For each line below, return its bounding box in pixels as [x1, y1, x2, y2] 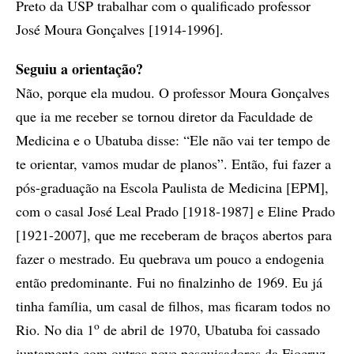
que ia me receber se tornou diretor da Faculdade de [16, 107, 313, 126]
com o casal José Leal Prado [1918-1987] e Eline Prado [16, 201, 335, 221]
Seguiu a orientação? [16, 58, 143, 80]
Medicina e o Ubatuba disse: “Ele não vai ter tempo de [16, 130, 330, 150]
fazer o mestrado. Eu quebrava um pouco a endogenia [16, 249, 324, 269]
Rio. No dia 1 [16, 320, 94, 340]
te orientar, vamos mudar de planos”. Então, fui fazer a [16, 154, 331, 174]
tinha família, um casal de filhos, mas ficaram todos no [16, 296, 330, 316]
